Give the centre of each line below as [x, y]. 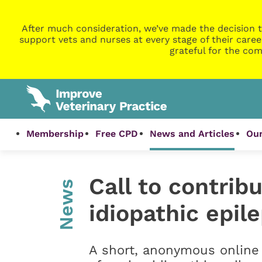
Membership [55, 134]
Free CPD [117, 134]
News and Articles [192, 134]
